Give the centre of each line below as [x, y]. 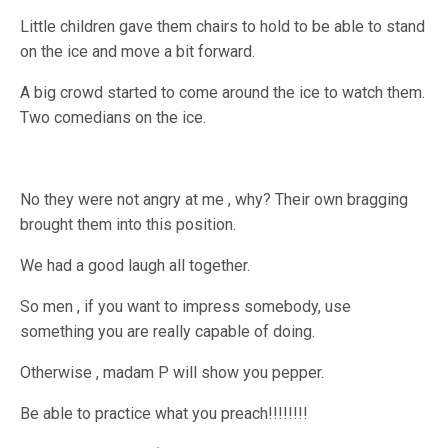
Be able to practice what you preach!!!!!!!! [164, 414]
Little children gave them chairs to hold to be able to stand [223, 27]
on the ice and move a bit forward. [138, 52]
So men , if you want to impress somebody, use [186, 307]
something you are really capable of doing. [168, 332]
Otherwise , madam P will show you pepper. [172, 373]
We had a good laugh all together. [135, 266]
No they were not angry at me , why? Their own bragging [214, 200]
